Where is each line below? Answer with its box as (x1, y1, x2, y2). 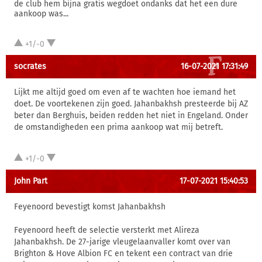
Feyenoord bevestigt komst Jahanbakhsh (14, 202, 166, 212)
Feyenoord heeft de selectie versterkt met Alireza (14, 225, 199, 235)
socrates (14, 61, 46, 71)
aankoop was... (14, 9, 68, 19)
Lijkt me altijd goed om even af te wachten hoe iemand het (14, 87, 236, 97)
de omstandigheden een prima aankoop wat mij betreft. (14, 122, 223, 132)
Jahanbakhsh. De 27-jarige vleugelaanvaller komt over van (14, 237, 230, 247)
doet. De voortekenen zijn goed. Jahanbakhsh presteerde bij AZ (14, 99, 248, 109)
